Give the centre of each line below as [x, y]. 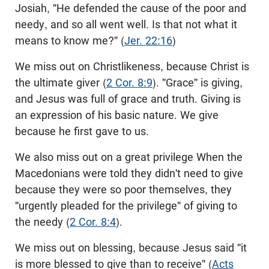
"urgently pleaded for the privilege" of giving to [126, 206]
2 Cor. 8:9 [129, 83]
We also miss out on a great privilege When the [129, 157]
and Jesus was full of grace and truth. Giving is [128, 99]
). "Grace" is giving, [198, 83]
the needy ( [42, 222]
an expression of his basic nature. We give [117, 115]
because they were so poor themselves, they [123, 189]
